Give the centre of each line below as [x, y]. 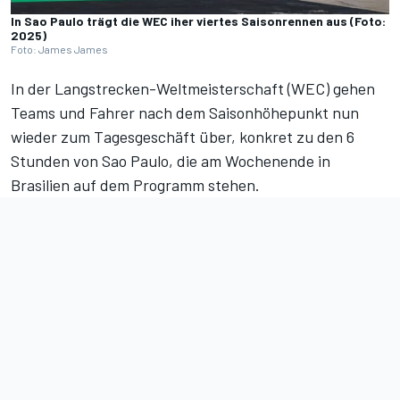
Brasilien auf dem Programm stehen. [135, 185]
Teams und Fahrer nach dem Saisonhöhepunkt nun [185, 113]
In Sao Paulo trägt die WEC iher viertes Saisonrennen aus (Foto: [198, 21]
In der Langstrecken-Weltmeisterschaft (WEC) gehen [193, 89]
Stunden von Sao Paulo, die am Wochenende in [171, 161]
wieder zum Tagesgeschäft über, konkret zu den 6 [183, 137]
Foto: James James [59, 50]
